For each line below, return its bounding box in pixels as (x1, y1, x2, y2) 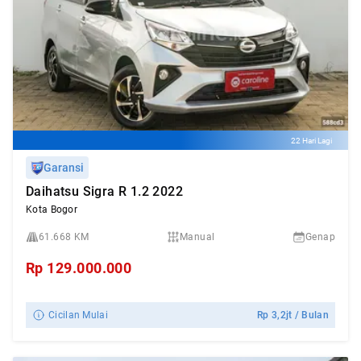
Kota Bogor (26, 204, 77, 215)
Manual (180, 231, 215, 243)
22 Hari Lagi (291, 135, 332, 145)
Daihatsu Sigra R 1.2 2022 (26, 184, 183, 199)
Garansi (44, 161, 84, 174)
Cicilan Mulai (48, 309, 108, 321)
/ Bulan (292, 309, 329, 321)
